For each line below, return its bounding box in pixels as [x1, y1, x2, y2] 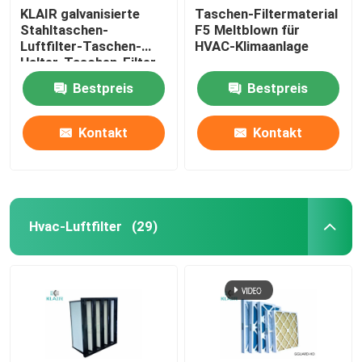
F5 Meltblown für [195, 21, 301, 38]
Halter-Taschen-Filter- [20, 53, 162, 70]
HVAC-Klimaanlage [195, 37, 309, 54]
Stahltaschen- [20, 21, 109, 38]
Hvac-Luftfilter [28, 217, 122, 234]
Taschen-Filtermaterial [195, 5, 339, 22]
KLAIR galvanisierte [20, 5, 141, 22]
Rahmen [20, 69, 70, 86]
